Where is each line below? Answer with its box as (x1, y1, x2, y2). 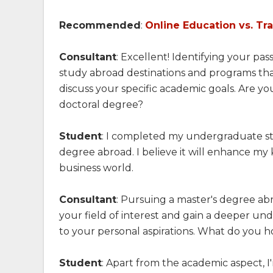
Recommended (59, 19, 141, 32)
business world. (59, 162, 133, 174)
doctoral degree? (59, 99, 143, 111)
